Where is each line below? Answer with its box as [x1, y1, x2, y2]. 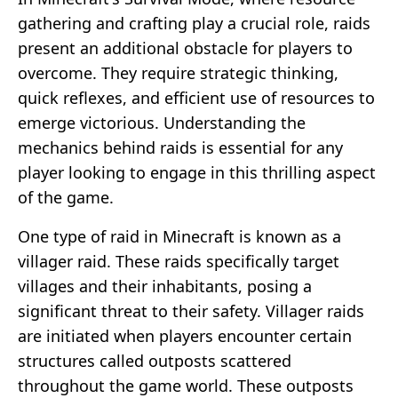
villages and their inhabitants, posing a [18, 275, 312, 297]
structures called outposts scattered [18, 349, 291, 371]
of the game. [18, 186, 114, 208]
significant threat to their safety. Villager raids [18, 299, 364, 322]
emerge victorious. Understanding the [18, 111, 306, 133]
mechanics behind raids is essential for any [18, 136, 343, 158]
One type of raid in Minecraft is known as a [18, 225, 341, 247]
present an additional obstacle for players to [18, 36, 353, 59]
